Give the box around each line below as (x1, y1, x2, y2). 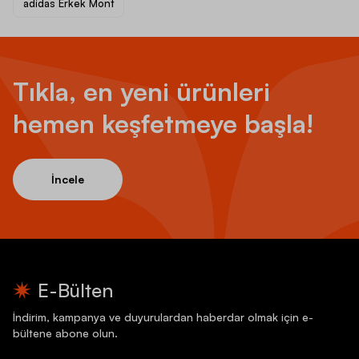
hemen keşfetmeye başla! (13, 107, 314, 139)
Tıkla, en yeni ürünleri (13, 75, 270, 107)
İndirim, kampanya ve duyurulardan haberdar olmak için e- (13, 309, 313, 324)
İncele (51, 171, 84, 186)
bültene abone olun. (13, 325, 118, 340)
